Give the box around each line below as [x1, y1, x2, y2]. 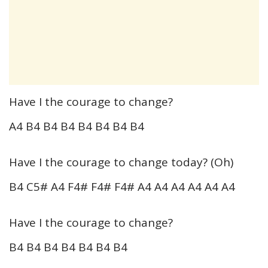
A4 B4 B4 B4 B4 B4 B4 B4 [9, 118, 144, 134]
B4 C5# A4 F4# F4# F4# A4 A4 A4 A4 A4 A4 [9, 178, 235, 194]
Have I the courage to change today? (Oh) [9, 154, 233, 170]
